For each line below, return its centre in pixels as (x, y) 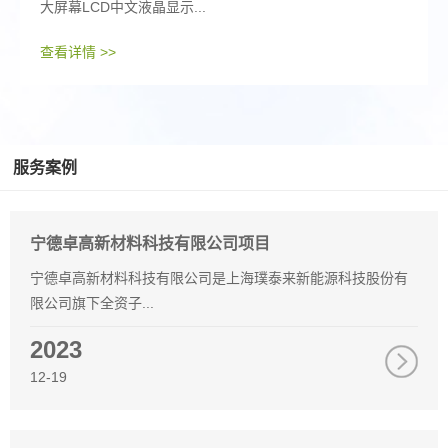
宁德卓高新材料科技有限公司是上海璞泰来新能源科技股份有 (219, 278)
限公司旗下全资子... (92, 303)
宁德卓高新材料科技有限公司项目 (150, 244)
